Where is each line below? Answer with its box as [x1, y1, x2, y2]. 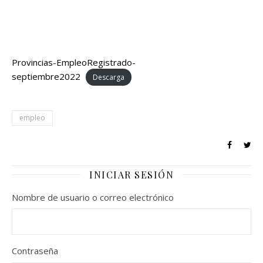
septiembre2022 [12, 70, 80, 82]
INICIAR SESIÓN [89, 168, 174, 181]
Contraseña [12, 245, 58, 257]
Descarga [93, 72, 124, 82]
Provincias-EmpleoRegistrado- [12, 56, 136, 68]
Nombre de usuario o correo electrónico [12, 191, 174, 203]
